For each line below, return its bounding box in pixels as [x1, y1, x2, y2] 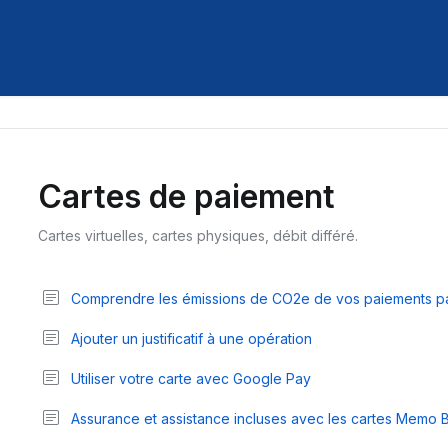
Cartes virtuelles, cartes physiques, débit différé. [37, 227, 358, 244]
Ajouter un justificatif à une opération [70, 329, 312, 347]
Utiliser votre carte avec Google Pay [70, 369, 311, 387]
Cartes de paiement [37, 177, 335, 216]
